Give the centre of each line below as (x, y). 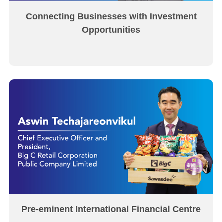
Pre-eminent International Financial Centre (111, 209)
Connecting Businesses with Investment (111, 16)
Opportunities (111, 29)
